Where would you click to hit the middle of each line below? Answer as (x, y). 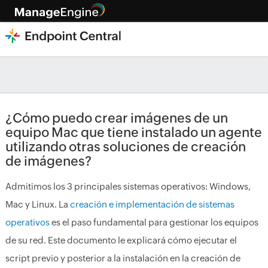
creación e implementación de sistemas (152, 204)
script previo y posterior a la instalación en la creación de (123, 258)
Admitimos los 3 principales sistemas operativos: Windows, (128, 186)
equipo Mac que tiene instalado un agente (133, 133)
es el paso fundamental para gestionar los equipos (154, 222)
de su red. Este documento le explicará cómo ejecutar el (121, 240)
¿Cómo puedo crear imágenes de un (116, 118)
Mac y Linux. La (37, 204)
